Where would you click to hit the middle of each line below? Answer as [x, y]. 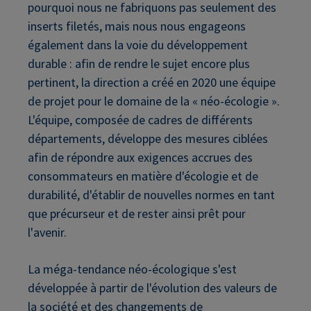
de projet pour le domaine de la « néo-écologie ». [154, 101]
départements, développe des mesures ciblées [148, 139]
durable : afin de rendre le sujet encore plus [139, 64]
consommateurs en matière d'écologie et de [143, 176]
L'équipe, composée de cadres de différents [140, 120]
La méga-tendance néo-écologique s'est [132, 269]
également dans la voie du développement [138, 45]
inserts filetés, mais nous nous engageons [137, 26]
